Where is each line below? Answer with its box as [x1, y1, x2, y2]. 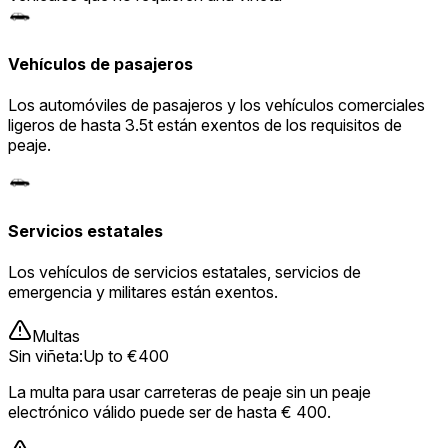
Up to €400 [83, 345, 169, 366]
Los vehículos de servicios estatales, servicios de [8, 261, 361, 282]
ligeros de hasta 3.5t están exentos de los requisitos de [8, 115, 402, 136]
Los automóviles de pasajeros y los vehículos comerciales [8, 95, 425, 116]
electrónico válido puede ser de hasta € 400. [8, 401, 331, 422]
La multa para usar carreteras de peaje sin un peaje [8, 381, 371, 402]
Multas [32, 325, 80, 346]
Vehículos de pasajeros [8, 54, 193, 75]
